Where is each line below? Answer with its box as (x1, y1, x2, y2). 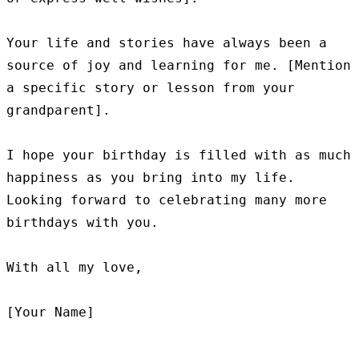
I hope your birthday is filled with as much (6, 147, 351, 163)
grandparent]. (6, 102, 111, 118)
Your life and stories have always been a (6, 34, 327, 50)
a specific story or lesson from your (6, 79, 295, 95)
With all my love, (6, 259, 143, 275)
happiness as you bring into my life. (6, 169, 295, 185)
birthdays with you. (6, 214, 159, 230)
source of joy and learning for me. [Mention (6, 57, 351, 73)
